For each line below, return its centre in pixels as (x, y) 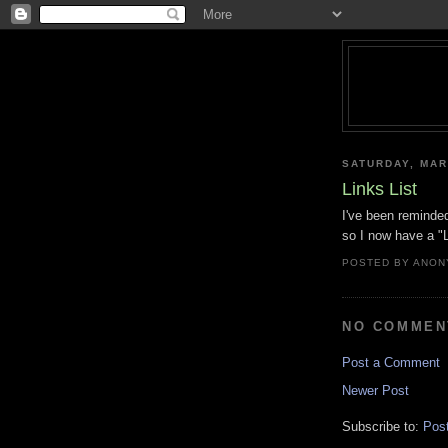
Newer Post (375, 391)
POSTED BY (378, 262)
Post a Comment (391, 363)
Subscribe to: (382, 427)
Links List (379, 189)
